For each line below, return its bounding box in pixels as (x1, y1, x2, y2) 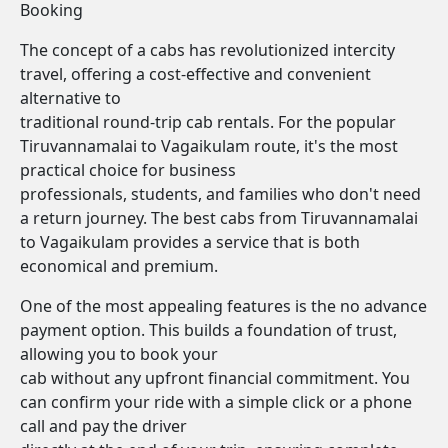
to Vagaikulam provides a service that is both (20, 231, 360, 253)
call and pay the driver (20, 415, 187, 437)
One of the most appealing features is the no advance (20, 295, 427, 317)
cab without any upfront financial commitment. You (20, 367, 410, 389)
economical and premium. (20, 255, 218, 277)
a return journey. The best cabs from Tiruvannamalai (20, 207, 418, 229)
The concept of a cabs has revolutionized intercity (20, 39, 395, 61)
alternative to (20, 87, 121, 109)
